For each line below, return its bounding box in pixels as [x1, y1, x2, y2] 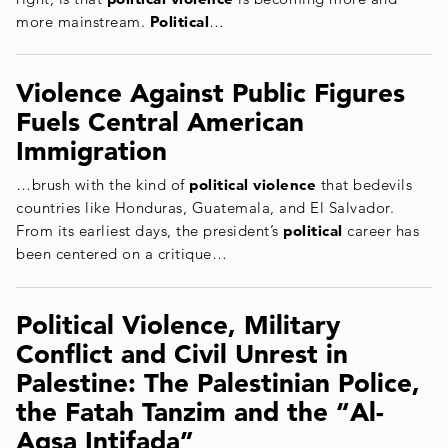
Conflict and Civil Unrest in [16, 338, 348, 371]
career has [342, 221, 419, 241]
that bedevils [316, 175, 412, 195]
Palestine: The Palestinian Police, [16, 367, 420, 400]
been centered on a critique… [16, 244, 227, 264]
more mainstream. [16, 11, 150, 31]
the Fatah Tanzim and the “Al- [16, 396, 384, 429]
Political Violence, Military [16, 309, 340, 342]
